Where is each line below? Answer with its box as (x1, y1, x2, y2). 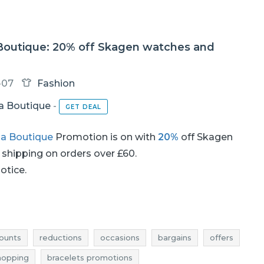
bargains (158, 233, 192, 242)
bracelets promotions (47, 253, 133, 262)
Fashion (37, 78, 75, 89)
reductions (39, 233, 82, 242)
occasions (100, 233, 140, 242)
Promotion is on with (52, 131, 158, 143)
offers (210, 233, 233, 242)
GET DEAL (65, 103, 101, 111)
